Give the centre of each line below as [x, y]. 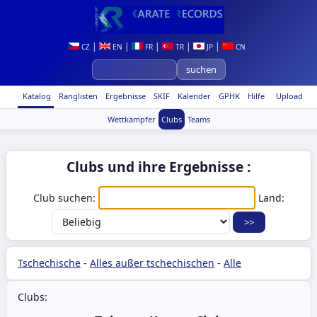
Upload [289, 96]
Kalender [193, 96]
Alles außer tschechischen [152, 263]
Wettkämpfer [131, 119]
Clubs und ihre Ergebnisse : [158, 167]
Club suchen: [65, 198]
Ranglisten [77, 96]
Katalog [35, 96]
